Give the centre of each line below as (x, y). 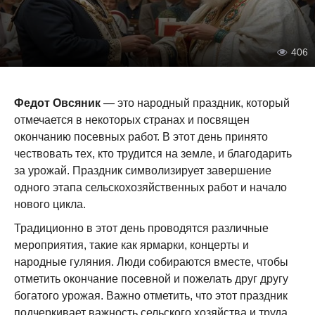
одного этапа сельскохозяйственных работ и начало (150, 187)
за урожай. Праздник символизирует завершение (143, 171)
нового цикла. (50, 204)
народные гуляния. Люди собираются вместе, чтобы (151, 262)
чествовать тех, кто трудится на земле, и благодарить (153, 154)
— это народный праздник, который (195, 103)
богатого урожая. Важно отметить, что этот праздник (151, 296)
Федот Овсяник (57, 103)
